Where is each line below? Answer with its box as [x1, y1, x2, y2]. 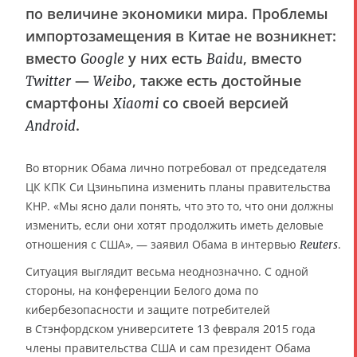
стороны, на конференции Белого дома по [25, 282, 258, 298]
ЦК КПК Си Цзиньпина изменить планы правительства [25, 178, 331, 194]
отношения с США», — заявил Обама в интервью [25, 236, 300, 252]
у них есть [124, 48, 206, 68]
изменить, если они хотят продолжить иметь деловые [25, 217, 324, 233]
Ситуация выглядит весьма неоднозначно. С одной [25, 263, 308, 279]
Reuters [300, 237, 338, 252]
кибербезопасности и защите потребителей [25, 301, 270, 317]
